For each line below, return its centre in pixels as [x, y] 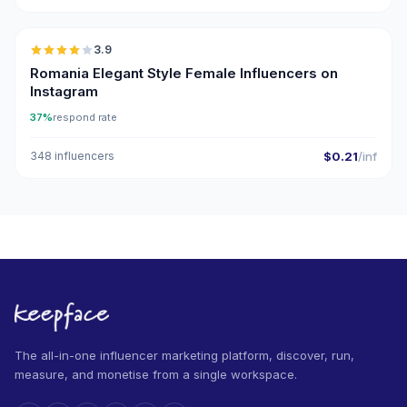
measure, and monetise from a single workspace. [156, 374]
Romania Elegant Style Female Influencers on [184, 73]
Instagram [64, 91]
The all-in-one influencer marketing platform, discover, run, [184, 355]
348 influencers [72, 156]
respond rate [85, 117]
